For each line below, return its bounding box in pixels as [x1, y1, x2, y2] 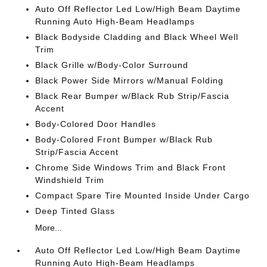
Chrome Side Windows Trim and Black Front [35, 162, 226, 172]
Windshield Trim [35, 175, 105, 185]
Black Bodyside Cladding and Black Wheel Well [35, 32, 239, 42]
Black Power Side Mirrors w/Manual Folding [35, 75, 224, 85]
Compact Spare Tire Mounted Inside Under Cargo [35, 190, 250, 200]
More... [35, 222, 63, 232]
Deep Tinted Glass [35, 206, 116, 216]
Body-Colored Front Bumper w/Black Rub [35, 134, 213, 144]
